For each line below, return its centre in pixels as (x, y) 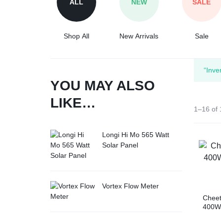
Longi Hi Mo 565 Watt (136, 135)
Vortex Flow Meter (130, 186)
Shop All (77, 36)
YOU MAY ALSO (103, 86)
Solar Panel (120, 145)
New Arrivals (139, 36)
